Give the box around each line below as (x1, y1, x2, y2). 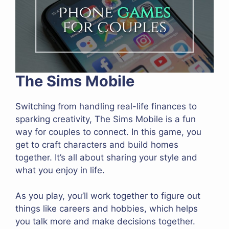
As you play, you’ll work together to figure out (15, 191, 200, 201)
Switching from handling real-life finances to (15, 101, 197, 111)
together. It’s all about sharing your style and (15, 152, 197, 163)
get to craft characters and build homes (15, 139, 178, 150)
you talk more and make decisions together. (15, 216, 195, 227)
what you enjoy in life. (15, 165, 105, 175)
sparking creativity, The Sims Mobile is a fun (15, 113, 196, 124)
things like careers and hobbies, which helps (15, 203, 198, 214)
